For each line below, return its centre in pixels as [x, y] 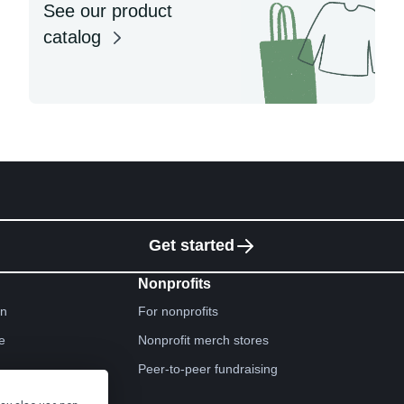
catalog [74, 37]
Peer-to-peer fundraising [207, 369]
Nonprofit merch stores [203, 340]
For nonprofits [178, 311]
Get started [191, 245]
